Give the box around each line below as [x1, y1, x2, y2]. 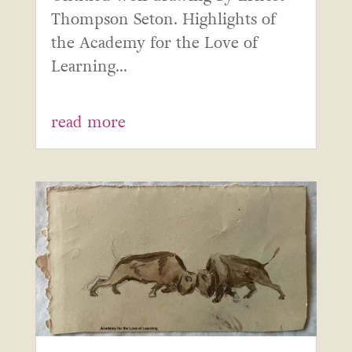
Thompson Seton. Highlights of [50, 8, 276, 31]
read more [50, 111, 126, 134]
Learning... [50, 55, 127, 78]
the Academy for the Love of [50, 31, 258, 54]
